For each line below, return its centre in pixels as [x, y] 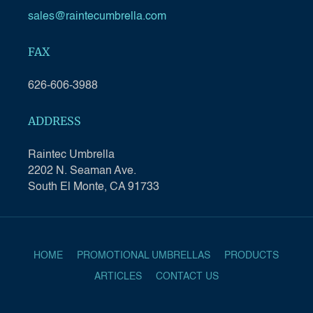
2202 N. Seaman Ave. [82, 171]
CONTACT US [187, 277]
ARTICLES [118, 277]
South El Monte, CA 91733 [94, 187]
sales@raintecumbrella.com [97, 17]
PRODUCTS [252, 256]
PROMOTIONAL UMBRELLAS [144, 256]
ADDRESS [55, 121]
